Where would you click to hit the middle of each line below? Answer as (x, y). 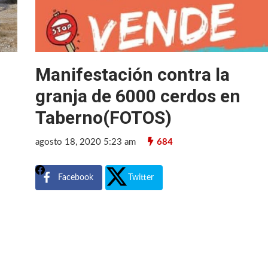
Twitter (141, 177)
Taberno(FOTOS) (104, 117)
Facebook (76, 177)
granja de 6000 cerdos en (138, 96)
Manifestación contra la (133, 74)
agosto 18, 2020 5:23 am (86, 142)
